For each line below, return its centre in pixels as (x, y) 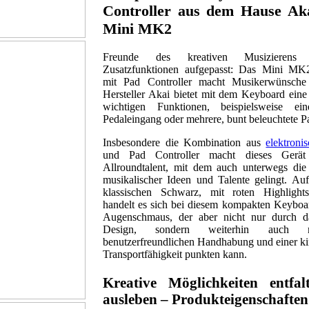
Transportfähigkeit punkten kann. (175, 254)
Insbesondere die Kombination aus (184, 142)
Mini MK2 (137, 28)
